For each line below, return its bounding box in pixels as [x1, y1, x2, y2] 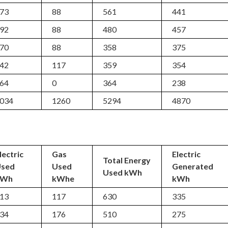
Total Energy [103, 155, 151, 165]
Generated [172, 161, 214, 171]
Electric [172, 149, 201, 159]
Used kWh [103, 167, 142, 177]
